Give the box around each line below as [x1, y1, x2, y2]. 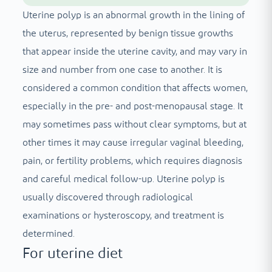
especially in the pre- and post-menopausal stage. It [22, 101, 243, 112]
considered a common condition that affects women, [22, 83, 248, 93]
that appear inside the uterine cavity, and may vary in [22, 47, 247, 57]
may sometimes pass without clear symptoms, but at [22, 120, 246, 130]
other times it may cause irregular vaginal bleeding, [22, 138, 243, 148]
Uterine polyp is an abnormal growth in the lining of [22, 10, 245, 21]
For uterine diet [22, 246, 123, 262]
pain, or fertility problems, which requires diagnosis [22, 156, 242, 166]
